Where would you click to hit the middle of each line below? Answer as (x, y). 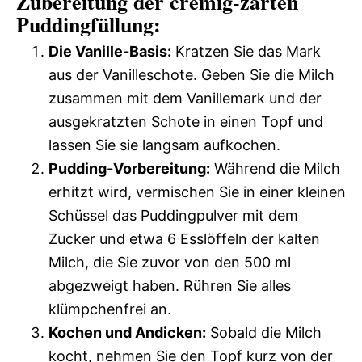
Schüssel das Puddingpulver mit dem (173, 215)
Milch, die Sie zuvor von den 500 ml (170, 262)
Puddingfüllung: (88, 24)
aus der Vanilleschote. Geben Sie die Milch (192, 75)
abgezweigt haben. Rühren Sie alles (170, 286)
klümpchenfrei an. (110, 309)
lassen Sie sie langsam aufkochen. (164, 145)
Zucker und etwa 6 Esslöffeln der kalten (184, 239)
